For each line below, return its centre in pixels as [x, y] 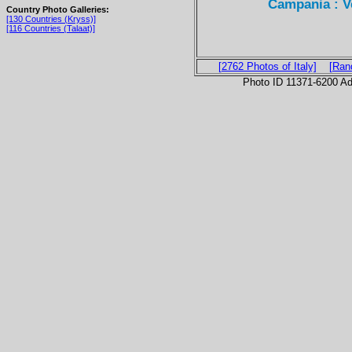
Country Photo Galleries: [58, 10]
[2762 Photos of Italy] [267, 66]
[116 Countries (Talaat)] [51, 29]
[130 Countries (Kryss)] [51, 19]
